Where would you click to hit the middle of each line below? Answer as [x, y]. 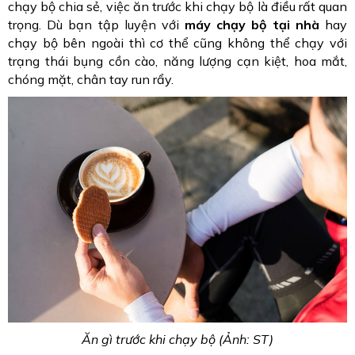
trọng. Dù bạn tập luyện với [97, 25]
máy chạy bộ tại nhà [252, 25]
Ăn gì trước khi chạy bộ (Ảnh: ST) [177, 340]
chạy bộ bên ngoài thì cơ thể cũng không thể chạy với [177, 43]
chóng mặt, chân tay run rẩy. [91, 79]
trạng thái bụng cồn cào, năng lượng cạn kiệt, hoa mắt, [177, 61]
